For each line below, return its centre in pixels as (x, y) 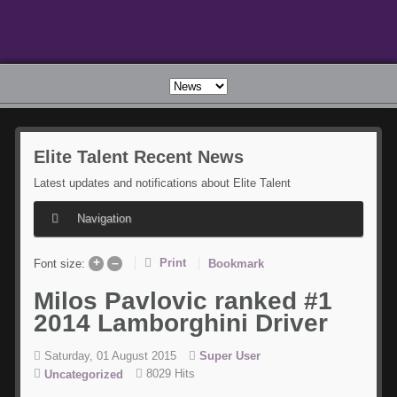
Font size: (60, 263)
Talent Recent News (158, 157)
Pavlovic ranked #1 (215, 300)
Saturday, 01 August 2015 (111, 356)
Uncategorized (84, 374)
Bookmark (237, 263)
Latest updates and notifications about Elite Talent (163, 183)
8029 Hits (169, 374)
